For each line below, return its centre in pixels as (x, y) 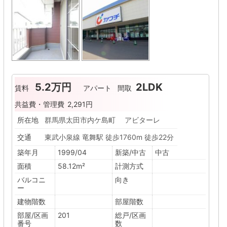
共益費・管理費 (40, 104)
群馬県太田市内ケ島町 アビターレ (102, 120)
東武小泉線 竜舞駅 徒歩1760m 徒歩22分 (109, 137)
